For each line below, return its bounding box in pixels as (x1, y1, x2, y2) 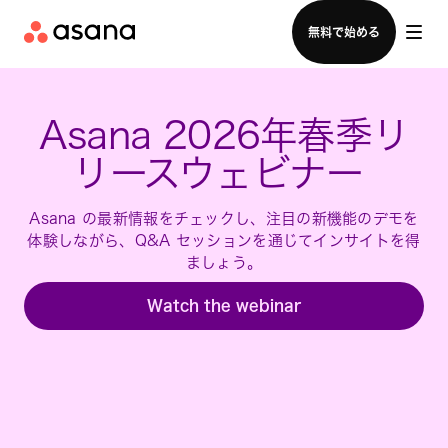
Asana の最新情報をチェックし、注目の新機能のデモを (29, 211, 419, 226)
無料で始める (308, 26, 380, 38)
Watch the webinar (147, 298, 301, 313)
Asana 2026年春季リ (38, 116, 410, 154)
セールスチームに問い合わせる (119, 5, 329, 20)
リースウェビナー (72, 154, 376, 192)
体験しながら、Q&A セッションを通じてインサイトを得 (27, 233, 421, 248)
